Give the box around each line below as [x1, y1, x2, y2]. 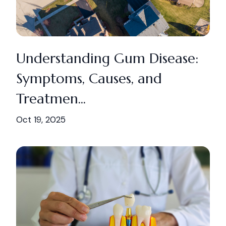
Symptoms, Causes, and [16, 70, 162, 87]
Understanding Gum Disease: [16, 49, 198, 67]
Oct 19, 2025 [16, 114, 66, 125]
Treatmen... [16, 90, 86, 107]
